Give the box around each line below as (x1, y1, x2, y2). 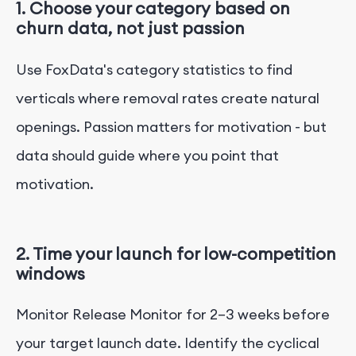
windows (16, 262, 85, 284)
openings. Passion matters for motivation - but (16, 117, 327, 136)
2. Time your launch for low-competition (16, 242, 336, 265)
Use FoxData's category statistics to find (16, 60, 292, 79)
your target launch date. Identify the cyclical (16, 333, 319, 352)
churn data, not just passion (16, 17, 245, 40)
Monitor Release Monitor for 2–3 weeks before (16, 304, 330, 323)
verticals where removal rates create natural (16, 88, 319, 107)
